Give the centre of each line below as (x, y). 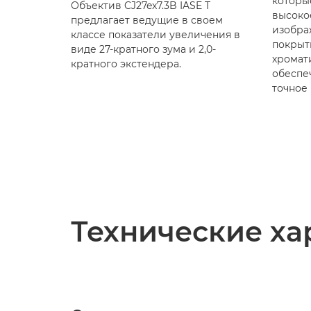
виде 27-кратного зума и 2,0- (143, 49)
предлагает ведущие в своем (147, 20)
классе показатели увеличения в (155, 34)
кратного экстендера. (126, 64)
